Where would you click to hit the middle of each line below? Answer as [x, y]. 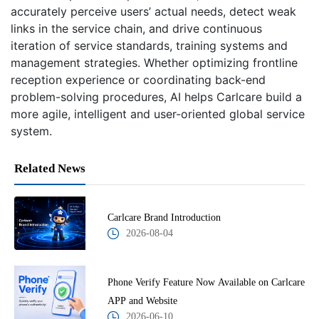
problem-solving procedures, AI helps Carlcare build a [156, 97]
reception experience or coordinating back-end [138, 80]
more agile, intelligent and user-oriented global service [158, 114]
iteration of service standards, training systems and [149, 46]
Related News [50, 169]
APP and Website [142, 301]
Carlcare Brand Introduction [164, 218]
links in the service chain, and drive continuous [136, 29]
